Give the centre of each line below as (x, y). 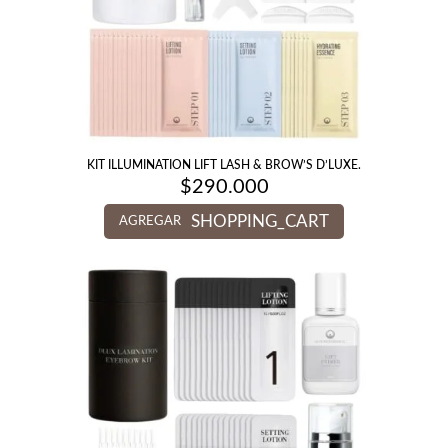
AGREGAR (150, 221)
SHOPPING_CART (260, 221)
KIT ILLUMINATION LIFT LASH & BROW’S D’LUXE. (224, 165)
